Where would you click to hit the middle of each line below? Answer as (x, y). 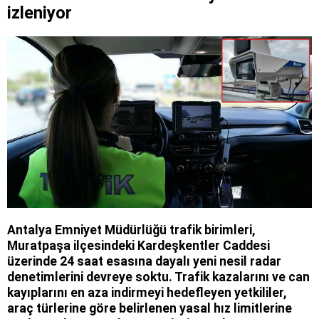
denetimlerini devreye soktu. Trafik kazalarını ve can (158, 277)
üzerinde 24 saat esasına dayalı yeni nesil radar (144, 261)
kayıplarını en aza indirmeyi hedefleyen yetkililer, (147, 292)
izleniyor (40, 12)
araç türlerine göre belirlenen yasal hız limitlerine (150, 308)
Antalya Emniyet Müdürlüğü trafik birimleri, (131, 230)
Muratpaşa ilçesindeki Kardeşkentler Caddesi (138, 245)
